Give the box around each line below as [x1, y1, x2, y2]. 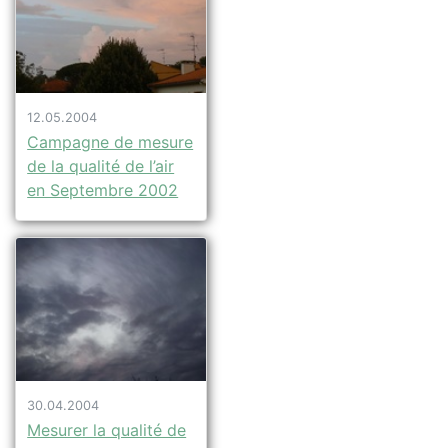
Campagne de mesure [27, 132, 194, 153]
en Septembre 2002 [27, 180, 179, 201]
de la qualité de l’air [27, 156, 175, 177]
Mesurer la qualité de [27, 420, 187, 441]
